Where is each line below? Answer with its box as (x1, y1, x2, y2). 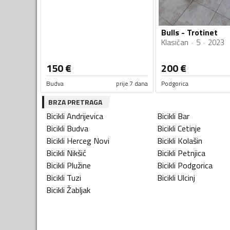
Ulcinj (178, 171, 195, 184)
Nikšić (67, 147, 86, 160)
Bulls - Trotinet (161, 26, 218, 39)
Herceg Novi (67, 135, 109, 147)
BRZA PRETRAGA (48, 97, 102, 108)
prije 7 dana (116, 79, 148, 89)
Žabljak (67, 184, 90, 197)
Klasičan (161, 36, 188, 49)
